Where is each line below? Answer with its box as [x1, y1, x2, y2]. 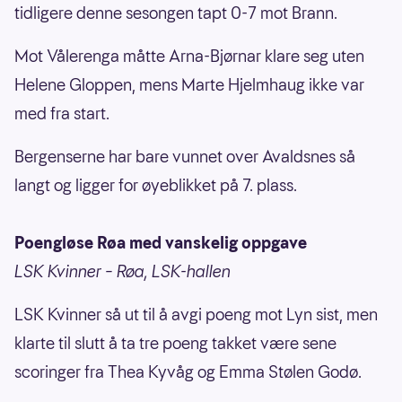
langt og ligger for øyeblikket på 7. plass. [14, 174, 297, 197]
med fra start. [14, 102, 109, 126]
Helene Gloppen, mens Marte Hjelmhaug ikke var [14, 74, 364, 97]
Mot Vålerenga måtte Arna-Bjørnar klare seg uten [14, 45, 364, 68]
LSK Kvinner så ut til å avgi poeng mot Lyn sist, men [14, 303, 378, 327]
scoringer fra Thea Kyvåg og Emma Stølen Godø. [14, 361, 362, 384]
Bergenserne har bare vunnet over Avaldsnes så [14, 145, 355, 169]
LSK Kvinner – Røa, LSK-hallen [14, 260, 231, 284]
